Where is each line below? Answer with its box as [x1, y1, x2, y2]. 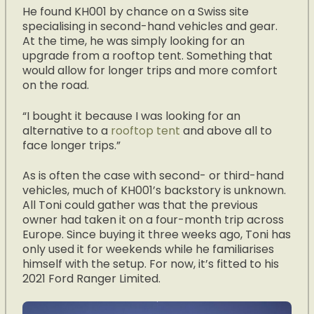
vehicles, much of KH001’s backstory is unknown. [22, 182, 287, 198]
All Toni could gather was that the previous [22, 196, 259, 213]
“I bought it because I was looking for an [22, 107, 241, 124]
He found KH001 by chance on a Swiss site [22, 4, 250, 20]
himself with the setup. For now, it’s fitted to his [22, 255, 280, 272]
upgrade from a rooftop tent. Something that [22, 48, 273, 64]
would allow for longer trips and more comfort [22, 62, 278, 79]
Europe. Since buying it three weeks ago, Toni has [22, 226, 292, 243]
